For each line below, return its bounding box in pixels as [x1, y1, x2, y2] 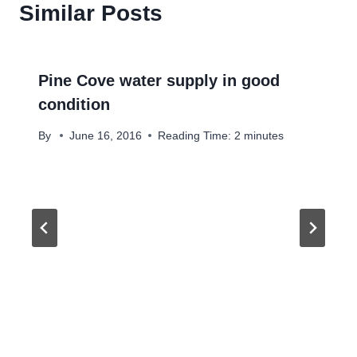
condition [38, 96, 110, 114]
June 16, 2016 [69, 129, 143, 142]
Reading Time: [158, 129, 232, 142]
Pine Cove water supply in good [38, 72, 280, 90]
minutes [244, 129, 284, 142]
